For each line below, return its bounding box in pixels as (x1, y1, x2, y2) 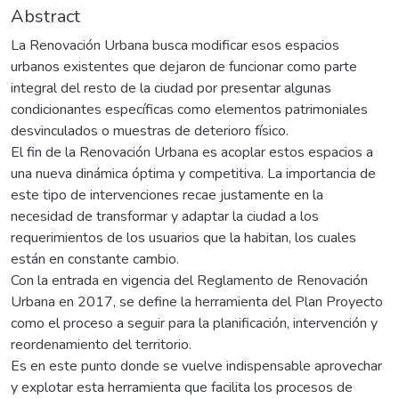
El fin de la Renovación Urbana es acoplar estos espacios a (11, 142, 373, 162)
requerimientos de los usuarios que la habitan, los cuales (11, 227, 356, 248)
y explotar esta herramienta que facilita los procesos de (11, 377, 353, 397)
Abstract (11, 4, 80, 28)
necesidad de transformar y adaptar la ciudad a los (11, 206, 319, 226)
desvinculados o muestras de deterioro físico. (11, 120, 289, 141)
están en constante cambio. (11, 248, 179, 269)
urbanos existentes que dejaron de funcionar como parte (11, 56, 357, 77)
